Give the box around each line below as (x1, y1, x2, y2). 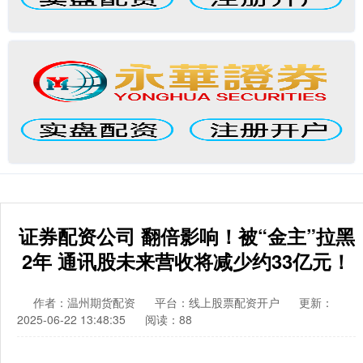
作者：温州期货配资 (33, 294, 139, 310)
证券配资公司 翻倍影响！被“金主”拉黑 (18, 222, 355, 250)
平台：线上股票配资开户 (155, 294, 280, 310)
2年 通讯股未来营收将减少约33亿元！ (22, 247, 351, 275)
